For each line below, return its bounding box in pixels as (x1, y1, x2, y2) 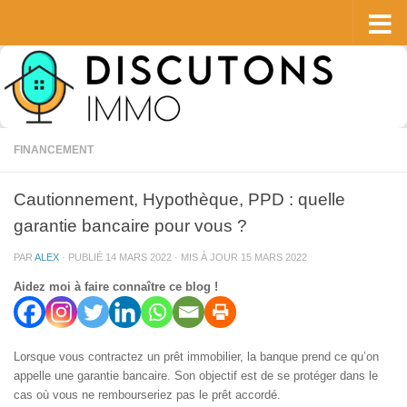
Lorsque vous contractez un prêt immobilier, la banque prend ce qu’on (14, 350, 379, 364)
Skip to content (25, 17, 120, 32)
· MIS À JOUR (172, 252, 241, 263)
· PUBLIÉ (62, 252, 105, 263)
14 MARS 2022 (105, 252, 172, 263)
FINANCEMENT (14, 144, 94, 156)
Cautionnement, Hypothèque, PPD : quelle (14, 189, 345, 209)
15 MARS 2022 (241, 252, 307, 263)
